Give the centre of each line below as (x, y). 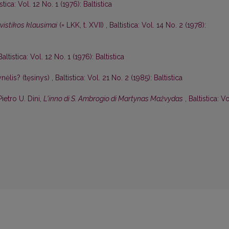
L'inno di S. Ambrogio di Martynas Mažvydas (113, 99)
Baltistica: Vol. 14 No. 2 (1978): (158, 25)
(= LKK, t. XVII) (82, 25)
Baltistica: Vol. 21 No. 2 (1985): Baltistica (119, 78)
